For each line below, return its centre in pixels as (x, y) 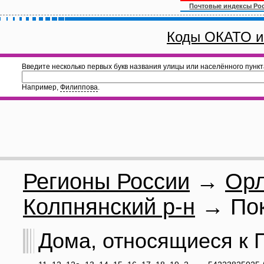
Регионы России (106, 181)
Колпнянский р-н (109, 207)
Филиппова (79, 87)
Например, (41, 87)
